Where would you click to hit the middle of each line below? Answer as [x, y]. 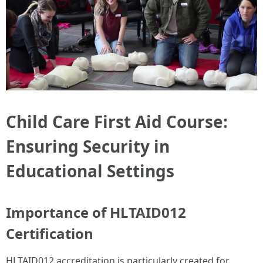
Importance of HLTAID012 [96, 213]
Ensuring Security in [88, 146]
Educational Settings [90, 171]
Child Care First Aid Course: [117, 122]
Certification [50, 234]
